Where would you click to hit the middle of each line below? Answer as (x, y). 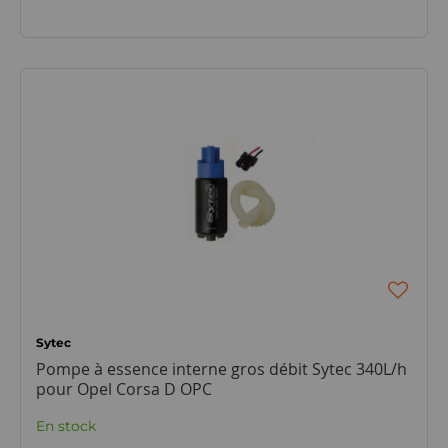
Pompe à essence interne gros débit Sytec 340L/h (221, 369)
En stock (65, 426)
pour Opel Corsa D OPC (123, 389)
